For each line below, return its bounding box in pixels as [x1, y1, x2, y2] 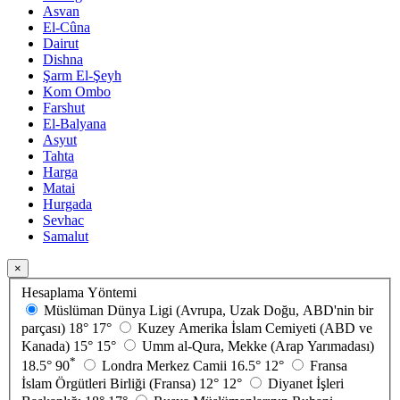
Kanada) [21, 337, 70, 354]
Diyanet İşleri [268, 375, 344, 391]
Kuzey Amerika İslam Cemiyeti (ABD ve [137, 320, 372, 336]
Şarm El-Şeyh [43, 68, 121, 84]
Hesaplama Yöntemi [21, 284, 137, 300]
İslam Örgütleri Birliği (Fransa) [21, 375, 196, 391]
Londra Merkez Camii [102, 357, 227, 373]
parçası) [21, 320, 65, 336]
